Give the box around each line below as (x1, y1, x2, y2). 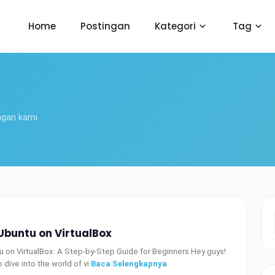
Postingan (80, 20, 130, 33)
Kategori (155, 20, 196, 33)
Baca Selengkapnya (91, 259, 167, 269)
